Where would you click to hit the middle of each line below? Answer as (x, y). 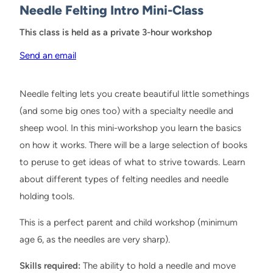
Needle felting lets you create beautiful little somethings (134, 94)
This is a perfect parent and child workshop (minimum (129, 223)
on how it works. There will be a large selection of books (133, 145)
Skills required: (50, 266)
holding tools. (47, 197)
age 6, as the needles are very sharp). (95, 240)
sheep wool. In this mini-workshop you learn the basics (130, 128)
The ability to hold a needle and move (158, 266)
